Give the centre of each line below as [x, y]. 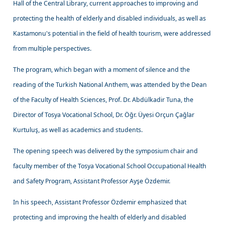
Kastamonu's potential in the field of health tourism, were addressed [112, 33]
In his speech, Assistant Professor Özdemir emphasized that [100, 202]
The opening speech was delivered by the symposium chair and [106, 151]
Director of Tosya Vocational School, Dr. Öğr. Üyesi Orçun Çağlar [104, 115]
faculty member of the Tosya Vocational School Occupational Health [110, 166]
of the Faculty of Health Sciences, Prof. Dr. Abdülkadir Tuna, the [103, 99]
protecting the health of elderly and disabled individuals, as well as [110, 18]
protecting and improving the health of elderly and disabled [100, 217]
